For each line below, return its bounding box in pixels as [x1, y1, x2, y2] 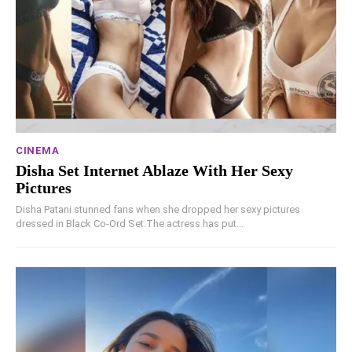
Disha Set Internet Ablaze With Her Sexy [16, 162, 293, 180]
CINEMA [16, 145, 59, 157]
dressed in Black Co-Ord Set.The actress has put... [16, 218, 244, 230]
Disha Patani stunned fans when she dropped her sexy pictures [16, 203, 300, 216]
